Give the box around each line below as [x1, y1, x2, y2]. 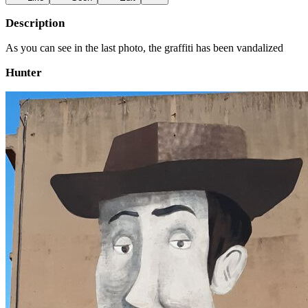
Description [5, 16, 65, 30]
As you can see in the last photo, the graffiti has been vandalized [5, 42, 283, 54]
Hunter [5, 66, 42, 79]
